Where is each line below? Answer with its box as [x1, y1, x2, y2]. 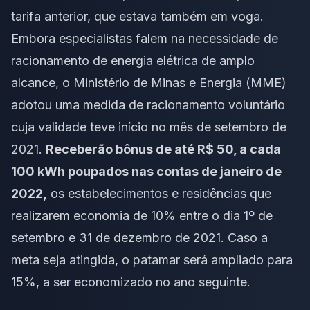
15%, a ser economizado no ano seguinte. [11, 274, 250, 289]
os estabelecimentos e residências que [47, 185, 271, 201]
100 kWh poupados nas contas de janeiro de [11, 163, 282, 179]
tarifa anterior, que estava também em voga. [11, 8, 264, 24]
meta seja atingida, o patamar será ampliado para [11, 252, 293, 267]
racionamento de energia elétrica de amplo [11, 53, 255, 68]
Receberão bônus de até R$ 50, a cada [46, 141, 281, 156]
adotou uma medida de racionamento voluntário [11, 97, 285, 112]
